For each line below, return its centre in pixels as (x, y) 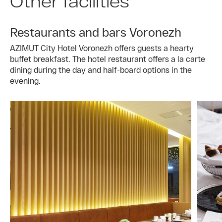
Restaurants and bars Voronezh (96, 32)
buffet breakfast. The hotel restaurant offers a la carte (108, 59)
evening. (25, 81)
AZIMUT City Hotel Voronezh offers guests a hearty (102, 48)
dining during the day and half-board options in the (101, 70)
